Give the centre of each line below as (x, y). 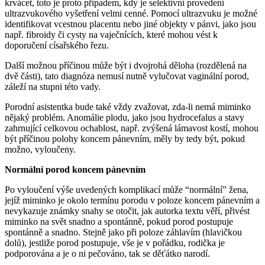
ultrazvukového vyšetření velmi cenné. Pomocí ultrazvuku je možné (131, 13)
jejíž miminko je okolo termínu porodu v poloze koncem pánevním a (132, 200)
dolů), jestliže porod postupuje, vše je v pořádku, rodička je (115, 243)
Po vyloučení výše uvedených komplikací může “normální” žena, (127, 189)
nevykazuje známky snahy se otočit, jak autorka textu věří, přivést (127, 211)
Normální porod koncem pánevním (75, 169)
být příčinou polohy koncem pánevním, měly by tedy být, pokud (125, 138)
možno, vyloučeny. (40, 149)
